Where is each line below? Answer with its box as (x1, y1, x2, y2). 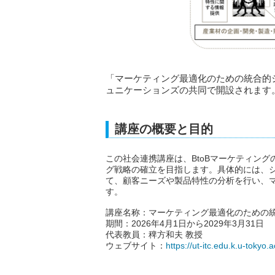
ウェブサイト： (106, 241, 166, 251)
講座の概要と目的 (115, 122, 213, 136)
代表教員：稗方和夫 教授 (106, 230, 203, 240)
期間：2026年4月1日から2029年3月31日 (106, 219, 264, 229)
